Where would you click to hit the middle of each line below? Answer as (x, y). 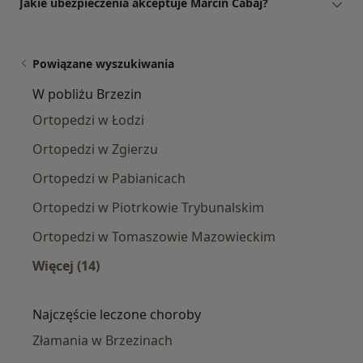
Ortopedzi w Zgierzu (95, 149)
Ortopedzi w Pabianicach (109, 179)
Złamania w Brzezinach (102, 341)
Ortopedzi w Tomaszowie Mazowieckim (154, 237)
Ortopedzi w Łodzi (88, 120)
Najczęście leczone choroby (117, 315)
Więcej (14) (66, 266)
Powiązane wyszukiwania (103, 64)
